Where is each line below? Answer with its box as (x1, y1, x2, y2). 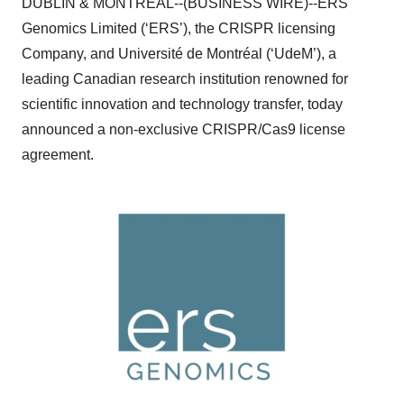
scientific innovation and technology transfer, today (22, 96, 343, 112)
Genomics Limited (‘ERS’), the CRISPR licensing (22, 21, 335, 36)
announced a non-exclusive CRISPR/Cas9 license (22, 122, 345, 137)
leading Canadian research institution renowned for (22, 71, 348, 87)
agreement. (22, 147, 94, 162)
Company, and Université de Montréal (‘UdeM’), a (22, 46, 336, 61)
